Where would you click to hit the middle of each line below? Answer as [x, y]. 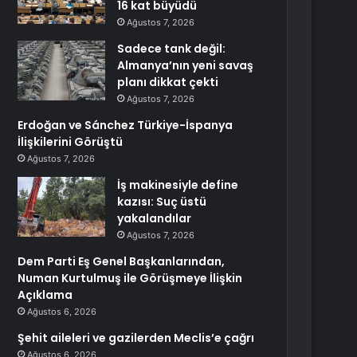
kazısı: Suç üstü [162, 202]
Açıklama [45, 295]
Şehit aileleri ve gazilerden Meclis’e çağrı [136, 338]
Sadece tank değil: [172, 49]
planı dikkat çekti [168, 82]
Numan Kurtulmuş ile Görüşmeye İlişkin [130, 278]
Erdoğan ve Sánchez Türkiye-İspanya [126, 125]
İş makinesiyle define [178, 185]
